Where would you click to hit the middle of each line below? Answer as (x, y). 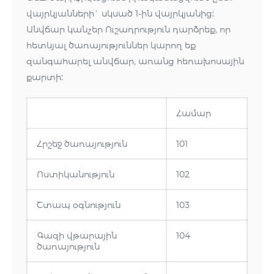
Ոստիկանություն (76, 175)
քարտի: (45, 77)
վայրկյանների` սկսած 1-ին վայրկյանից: (120, 14)
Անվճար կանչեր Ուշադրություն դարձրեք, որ (128, 30)
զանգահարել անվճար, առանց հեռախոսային (135, 61)
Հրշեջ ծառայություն (82, 144)
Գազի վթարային (77, 236)
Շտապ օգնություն (79, 205)
